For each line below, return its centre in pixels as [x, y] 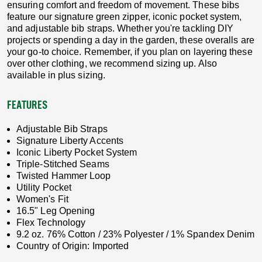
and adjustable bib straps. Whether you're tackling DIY [120, 28]
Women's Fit [42, 199]
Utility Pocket [44, 187]
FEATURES [27, 106]
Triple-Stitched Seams [63, 164]
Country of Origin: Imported [73, 246]
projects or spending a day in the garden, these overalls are [131, 40]
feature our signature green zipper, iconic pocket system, [125, 17]
